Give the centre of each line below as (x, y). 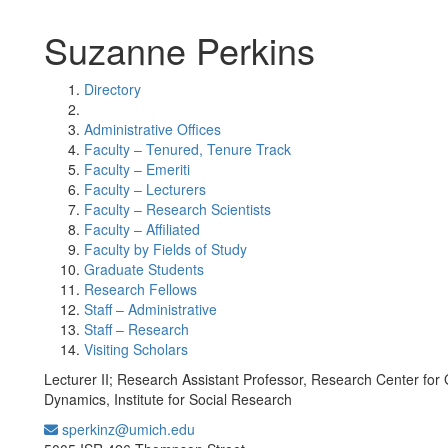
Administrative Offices (152, 129)
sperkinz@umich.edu (126, 429)
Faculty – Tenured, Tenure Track (187, 149)
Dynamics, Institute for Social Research (168, 399)
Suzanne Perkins (179, 49)
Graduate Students (144, 269)
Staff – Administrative (150, 309)
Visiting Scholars (136, 349)
